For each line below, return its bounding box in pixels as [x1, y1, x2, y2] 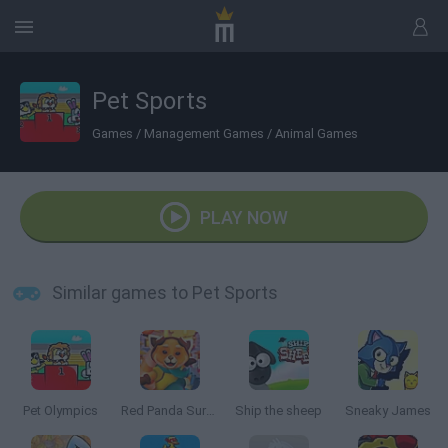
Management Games [144, 125, 264, 141]
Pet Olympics [23, 403, 98, 418]
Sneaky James [344, 403, 431, 418]
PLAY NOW [200, 207, 288, 228]
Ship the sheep [235, 403, 322, 418]
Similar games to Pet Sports [52, 282, 278, 303]
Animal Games [275, 125, 358, 141]
